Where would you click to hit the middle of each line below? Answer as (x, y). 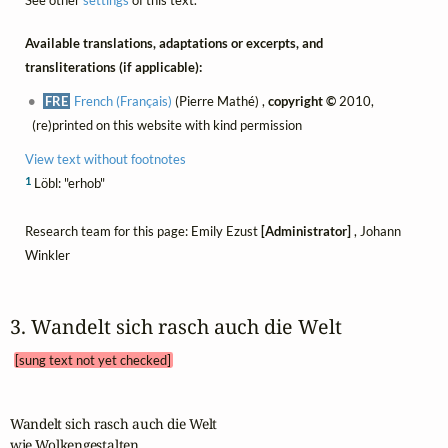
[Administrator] (305, 230)
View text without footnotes (105, 158)
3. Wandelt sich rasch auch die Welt (185, 326)
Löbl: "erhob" (67, 182)
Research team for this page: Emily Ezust (142, 230)
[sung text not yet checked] (93, 359)
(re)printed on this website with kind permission (166, 124)
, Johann (375, 230)
